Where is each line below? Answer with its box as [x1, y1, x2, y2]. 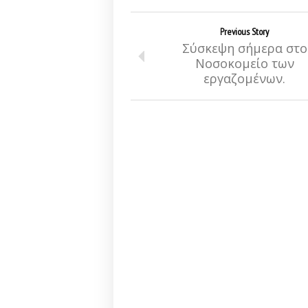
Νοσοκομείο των [195, 55, 294, 71]
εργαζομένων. [203, 70, 285, 87]
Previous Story [220, 25, 269, 38]
